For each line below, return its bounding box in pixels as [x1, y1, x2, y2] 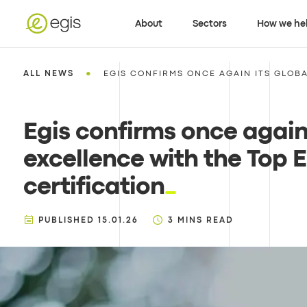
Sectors [193, 19, 228, 28]
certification [23, 177, 164, 198]
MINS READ [177, 217, 234, 224]
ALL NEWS [23, 71, 74, 77]
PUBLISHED [38, 217, 95, 224]
